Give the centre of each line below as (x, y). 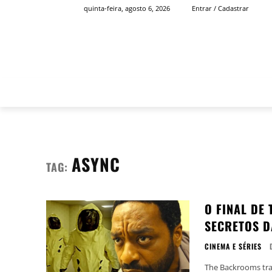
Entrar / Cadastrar (220, 8)
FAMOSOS (225, 92)
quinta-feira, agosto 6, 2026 (127, 8)
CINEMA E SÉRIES (233, 246)
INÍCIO (171, 92)
